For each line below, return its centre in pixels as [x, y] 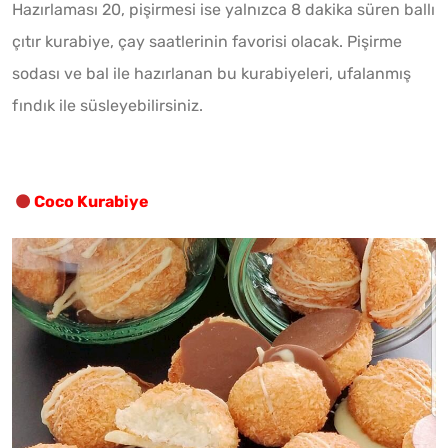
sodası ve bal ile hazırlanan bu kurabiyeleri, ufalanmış [211, 73]
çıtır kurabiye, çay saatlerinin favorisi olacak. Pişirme [207, 41]
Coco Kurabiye [91, 201]
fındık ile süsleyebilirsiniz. [107, 105]
